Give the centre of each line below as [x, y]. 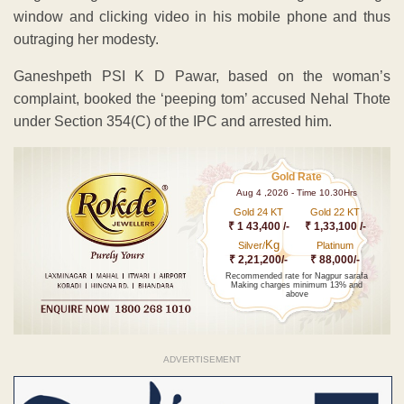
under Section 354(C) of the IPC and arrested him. [173, 121]
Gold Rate [297, 176]
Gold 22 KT [335, 211]
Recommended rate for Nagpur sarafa [297, 275]
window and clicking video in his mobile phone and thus [202, 16]
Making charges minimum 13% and [297, 285]
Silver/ [251, 245]
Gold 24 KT [259, 211]
